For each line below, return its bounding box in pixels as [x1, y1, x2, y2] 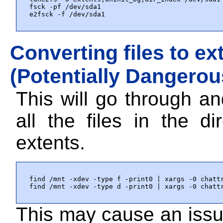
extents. [16, 131, 85, 153]
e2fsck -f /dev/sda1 [29, 10, 105, 18]
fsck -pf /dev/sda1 [29, 2, 101, 10]
